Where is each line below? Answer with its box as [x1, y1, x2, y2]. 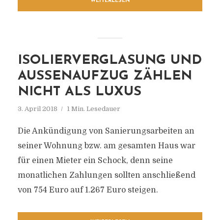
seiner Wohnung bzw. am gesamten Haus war [17, 141, 195, 150]
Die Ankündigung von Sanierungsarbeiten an [17, 127, 194, 136]
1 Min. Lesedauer [66, 105, 120, 112]
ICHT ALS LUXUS [17, 85, 134, 99]
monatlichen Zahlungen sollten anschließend [17, 171, 195, 180]
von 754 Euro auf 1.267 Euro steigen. [17, 186, 158, 194]
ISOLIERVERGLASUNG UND [17, 54, 202, 67]
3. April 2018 [17, 105, 57, 112]
